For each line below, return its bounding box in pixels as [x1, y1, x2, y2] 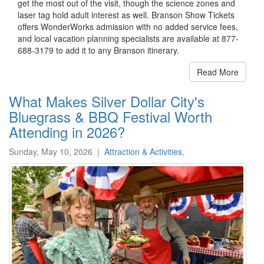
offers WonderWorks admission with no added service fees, [18, 20, 238, 32]
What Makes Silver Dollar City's [9, 90, 204, 111]
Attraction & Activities [104, 145, 182, 157]
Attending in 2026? [9, 121, 125, 142]
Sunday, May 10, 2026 [9, 145, 93, 157]
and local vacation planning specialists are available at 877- [18, 32, 239, 44]
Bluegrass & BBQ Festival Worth [9, 105, 212, 127]
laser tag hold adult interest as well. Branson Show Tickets [18, 8, 235, 21]
